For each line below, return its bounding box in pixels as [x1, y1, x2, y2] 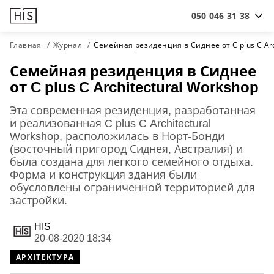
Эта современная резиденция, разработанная [10, 103, 256, 117]
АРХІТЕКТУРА [16, 251, 75, 262]
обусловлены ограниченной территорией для [10, 180, 255, 194]
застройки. [10, 193, 67, 207]
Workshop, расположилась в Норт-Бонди [10, 128, 224, 143]
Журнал [53, 40, 83, 50]
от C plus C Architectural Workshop [10, 76, 259, 97]
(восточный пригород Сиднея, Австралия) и [10, 141, 243, 156]
